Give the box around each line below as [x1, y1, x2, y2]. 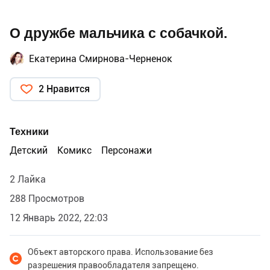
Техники [10, 125, 49, 137]
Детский [10, 144, 48, 156]
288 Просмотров [10, 192, 84, 204]
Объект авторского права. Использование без [28, 246, 213, 257]
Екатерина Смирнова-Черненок [29, 52, 172, 64]
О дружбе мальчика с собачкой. [10, 25, 227, 42]
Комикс [57, 144, 92, 156]
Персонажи [101, 144, 152, 156]
